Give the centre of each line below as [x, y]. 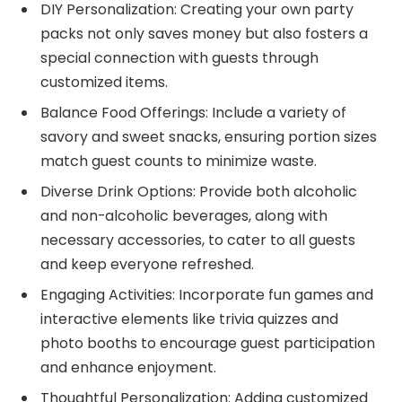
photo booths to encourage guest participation [208, 343]
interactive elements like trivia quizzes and [189, 319]
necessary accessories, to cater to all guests [198, 240]
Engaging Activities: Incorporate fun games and [207, 294]
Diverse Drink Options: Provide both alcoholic [199, 191]
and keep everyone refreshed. [147, 264]
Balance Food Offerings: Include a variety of [193, 112]
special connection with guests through [179, 57]
